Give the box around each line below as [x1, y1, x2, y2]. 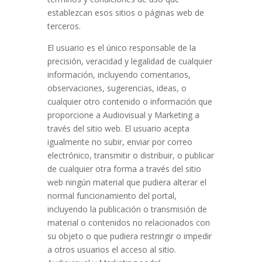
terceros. [47, 20, 81, 32]
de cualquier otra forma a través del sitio [47, 163, 201, 174]
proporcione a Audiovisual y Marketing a [47, 109, 199, 120]
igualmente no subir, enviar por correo [47, 136, 192, 147]
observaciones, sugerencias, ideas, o [47, 82, 187, 94]
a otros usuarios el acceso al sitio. [47, 244, 176, 255]
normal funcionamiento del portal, [47, 190, 177, 201]
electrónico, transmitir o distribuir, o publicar [47, 150, 214, 161]
